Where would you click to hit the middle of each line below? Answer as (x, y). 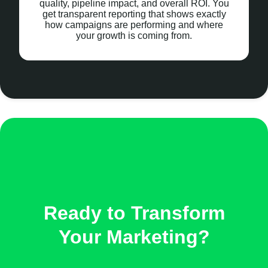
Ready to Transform (134, 213)
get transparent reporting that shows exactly (134, 14)
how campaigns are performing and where (134, 25)
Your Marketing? (134, 237)
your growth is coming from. (134, 36)
